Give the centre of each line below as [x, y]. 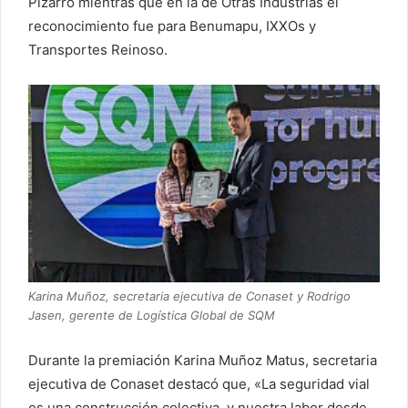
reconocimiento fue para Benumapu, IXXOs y [172, 26]
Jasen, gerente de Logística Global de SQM [152, 315]
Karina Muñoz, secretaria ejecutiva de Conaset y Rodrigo [189, 296]
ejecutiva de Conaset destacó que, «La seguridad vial [199, 384]
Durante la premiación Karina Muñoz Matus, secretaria [203, 361]
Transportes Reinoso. [98, 50]
